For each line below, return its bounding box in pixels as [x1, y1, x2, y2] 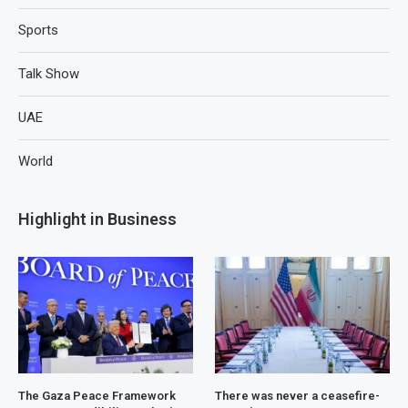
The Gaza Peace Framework [18, 388, 176, 403]
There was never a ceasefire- [215, 388, 381, 403]
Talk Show [18, 65, 79, 82]
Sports [18, 21, 58, 38]
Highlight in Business [18, 209, 177, 229]
